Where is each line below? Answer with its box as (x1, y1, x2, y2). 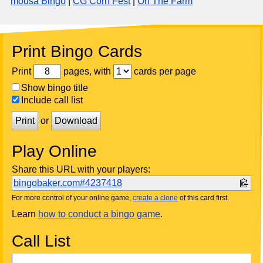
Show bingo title (21, 83, 88, 93)
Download (55, 116, 97, 126)
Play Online (12, 142, 97, 160)
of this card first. (178, 194, 229, 202)
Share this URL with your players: (12, 164, 150, 174)
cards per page (131, 66, 196, 76)
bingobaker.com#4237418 (14, 178, 122, 188)
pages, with (61, 66, 113, 76)
